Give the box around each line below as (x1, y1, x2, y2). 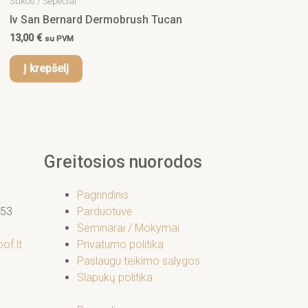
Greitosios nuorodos (44, 152, 202, 173)
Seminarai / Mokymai (77, 221, 179, 235)
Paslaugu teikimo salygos (77, 254, 200, 268)
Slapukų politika (77, 271, 153, 285)
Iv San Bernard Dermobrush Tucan (10, 12, 182, 26)
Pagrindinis (77, 188, 129, 202)
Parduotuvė (77, 205, 132, 219)
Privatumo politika (77, 238, 164, 252)
